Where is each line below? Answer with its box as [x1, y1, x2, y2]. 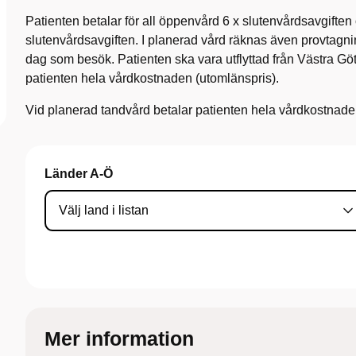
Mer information [44, 327, 194, 350]
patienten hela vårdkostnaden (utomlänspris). [25, 72, 279, 85]
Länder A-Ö [44, 167, 113, 180]
